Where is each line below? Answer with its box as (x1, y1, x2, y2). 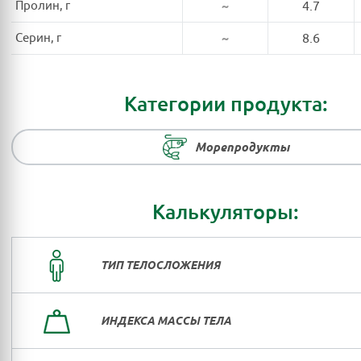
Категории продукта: (123, 91, 328, 117)
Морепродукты (194, 139, 289, 155)
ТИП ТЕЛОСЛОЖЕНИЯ (101, 259, 220, 272)
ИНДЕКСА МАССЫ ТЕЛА (101, 314, 231, 327)
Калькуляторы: (152, 199, 299, 225)
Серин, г (15, 30, 61, 46)
